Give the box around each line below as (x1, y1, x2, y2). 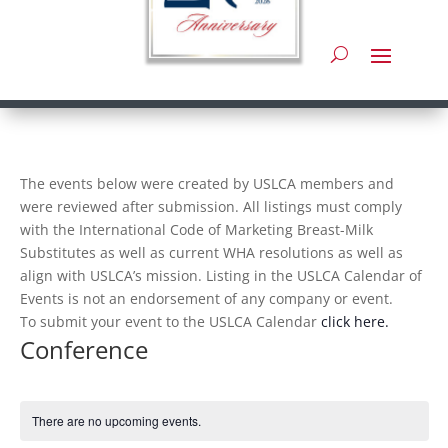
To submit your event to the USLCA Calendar (19, 312, 321, 332)
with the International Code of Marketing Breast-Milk (19, 220, 373, 240)
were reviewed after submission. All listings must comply (19, 197, 402, 217)
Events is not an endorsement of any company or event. (19, 289, 393, 309)
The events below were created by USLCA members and (19, 174, 394, 194)
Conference (19, 333, 148, 367)
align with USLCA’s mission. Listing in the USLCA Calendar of (19, 266, 422, 286)
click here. (320, 312, 389, 332)
